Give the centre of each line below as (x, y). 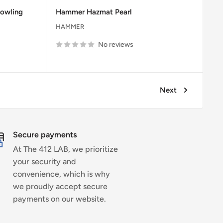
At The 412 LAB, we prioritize (65, 149)
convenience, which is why (61, 174)
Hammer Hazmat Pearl (94, 12)
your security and (44, 161)
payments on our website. (59, 199)
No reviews (115, 44)
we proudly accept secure (60, 186)
